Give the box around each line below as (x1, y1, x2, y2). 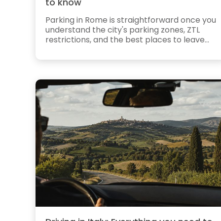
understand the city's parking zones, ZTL (45, 24, 200, 36)
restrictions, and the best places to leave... (45, 34, 209, 45)
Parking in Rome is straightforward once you (45, 14, 216, 26)
